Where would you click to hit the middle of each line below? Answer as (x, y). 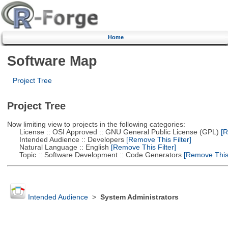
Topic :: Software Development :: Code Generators (94, 155)
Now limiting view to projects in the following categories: (96, 124)
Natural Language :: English (58, 147)
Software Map (52, 61)
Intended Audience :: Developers (65, 139)
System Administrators (139, 197)
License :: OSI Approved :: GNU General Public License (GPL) (113, 132)
